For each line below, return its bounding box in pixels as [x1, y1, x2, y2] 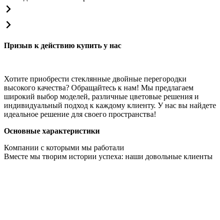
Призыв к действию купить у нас [4, 41, 121, 50]
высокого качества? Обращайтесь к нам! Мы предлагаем [4, 83, 193, 92]
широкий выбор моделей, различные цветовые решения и [4, 92, 199, 101]
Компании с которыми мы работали [4, 143, 124, 152]
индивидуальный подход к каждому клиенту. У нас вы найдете [4, 101, 216, 110]
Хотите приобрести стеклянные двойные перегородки [4, 74, 187, 83]
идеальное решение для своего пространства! [4, 110, 156, 118]
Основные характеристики [4, 126, 100, 135]
